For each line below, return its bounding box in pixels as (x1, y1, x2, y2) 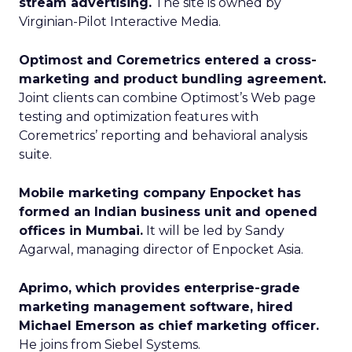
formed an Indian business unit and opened (19, 204, 317, 219)
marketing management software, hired (19, 299, 293, 314)
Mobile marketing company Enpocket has (19, 185, 301, 200)
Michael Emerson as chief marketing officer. (19, 318, 319, 333)
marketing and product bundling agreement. (19, 71, 326, 86)
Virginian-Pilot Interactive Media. (19, 14, 221, 29)
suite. (19, 147, 52, 162)
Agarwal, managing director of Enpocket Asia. (19, 242, 303, 257)
